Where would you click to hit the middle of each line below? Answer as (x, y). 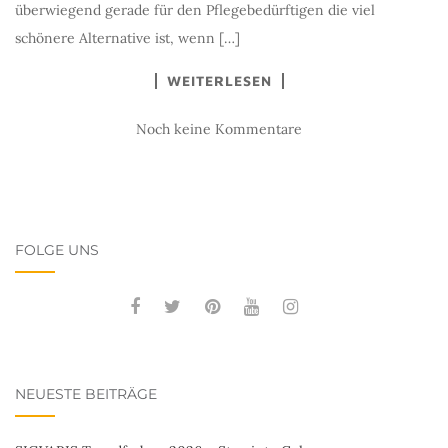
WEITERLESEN (219, 80)
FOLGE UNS (57, 250)
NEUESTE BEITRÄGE (86, 394)
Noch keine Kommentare (219, 129)
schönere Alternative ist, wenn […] (127, 38)
